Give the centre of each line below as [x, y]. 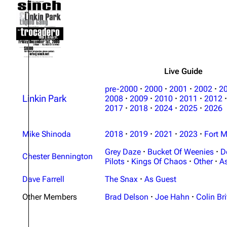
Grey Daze [123, 152]
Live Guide [183, 71]
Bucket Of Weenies [181, 152]
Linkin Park [44, 99]
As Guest [160, 179]
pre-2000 [121, 89]
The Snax [121, 179]
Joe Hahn [172, 197]
